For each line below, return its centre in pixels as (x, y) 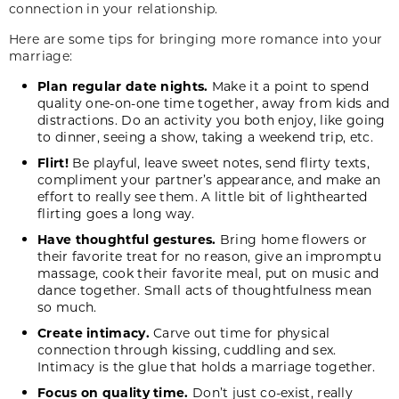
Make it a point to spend (289, 85)
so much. (69, 306)
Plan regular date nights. (123, 85)
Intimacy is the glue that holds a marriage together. (211, 366)
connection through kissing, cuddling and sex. (187, 349)
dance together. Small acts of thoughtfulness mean (205, 289)
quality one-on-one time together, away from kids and (214, 102)
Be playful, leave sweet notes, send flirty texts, (219, 162)
